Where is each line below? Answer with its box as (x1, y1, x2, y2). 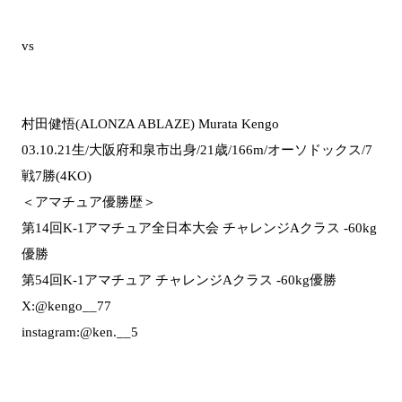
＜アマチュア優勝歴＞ (22, 194, 156, 209)
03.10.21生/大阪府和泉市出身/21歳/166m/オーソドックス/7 (22, 142, 372, 157)
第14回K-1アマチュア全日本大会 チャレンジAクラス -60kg (22, 220, 377, 235)
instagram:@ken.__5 (22, 324, 138, 339)
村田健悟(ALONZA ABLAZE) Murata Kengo (22, 116, 279, 131)
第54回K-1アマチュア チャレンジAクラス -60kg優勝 (22, 272, 336, 287)
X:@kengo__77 (22, 298, 111, 313)
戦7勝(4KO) (22, 168, 92, 183)
